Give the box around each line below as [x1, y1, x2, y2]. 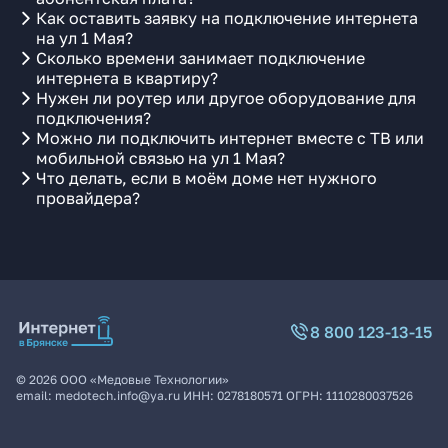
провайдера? [36, 188, 140, 208]
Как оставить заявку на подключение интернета [36, 8, 418, 28]
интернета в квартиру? [36, 68, 218, 88]
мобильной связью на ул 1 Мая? [36, 148, 285, 168]
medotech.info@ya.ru [55, 388, 180, 403]
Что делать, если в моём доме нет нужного [36, 168, 377, 188]
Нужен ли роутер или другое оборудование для [36, 88, 416, 108]
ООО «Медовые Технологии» [60, 372, 229, 387]
